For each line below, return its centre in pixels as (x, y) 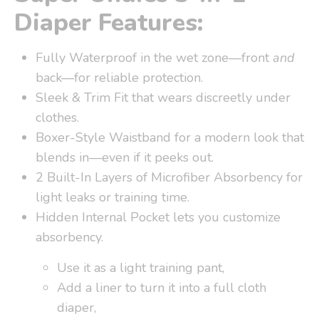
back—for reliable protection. (119, 77)
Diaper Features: (109, 22)
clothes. (57, 117)
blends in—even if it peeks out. (125, 157)
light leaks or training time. (113, 197)
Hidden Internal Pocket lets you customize (158, 217)
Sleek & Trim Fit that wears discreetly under (163, 97)
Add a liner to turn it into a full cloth (162, 287)
